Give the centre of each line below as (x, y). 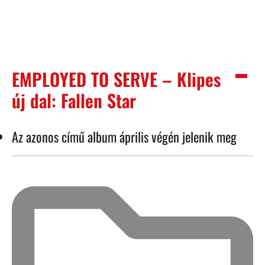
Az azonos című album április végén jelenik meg (124, 136)
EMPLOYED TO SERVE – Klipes (116, 79)
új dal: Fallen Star (74, 100)
